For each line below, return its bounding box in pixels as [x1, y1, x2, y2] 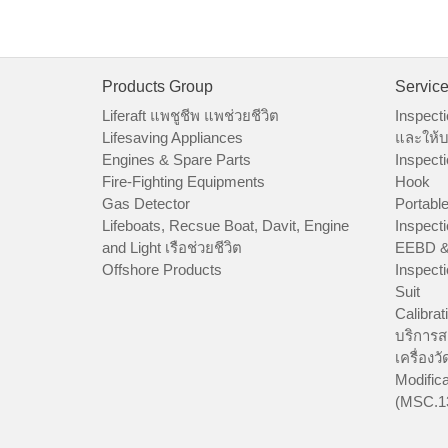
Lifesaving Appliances [102, 129, 243, 147]
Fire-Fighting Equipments [102, 173, 265, 191]
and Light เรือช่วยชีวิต [102, 239, 242, 257]
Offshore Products [102, 261, 222, 279]
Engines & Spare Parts [102, 151, 251, 169]
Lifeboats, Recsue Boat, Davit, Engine [102, 217, 349, 235]
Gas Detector [102, 195, 190, 213]
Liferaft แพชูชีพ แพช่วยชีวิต [102, 107, 279, 125]
